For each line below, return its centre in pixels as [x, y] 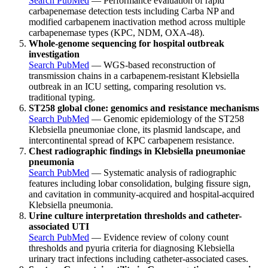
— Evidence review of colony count [159, 237]
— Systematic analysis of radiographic [163, 172]
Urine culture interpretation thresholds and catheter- [135, 215]
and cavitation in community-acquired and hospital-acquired [141, 194]
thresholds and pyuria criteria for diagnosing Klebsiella [132, 248]
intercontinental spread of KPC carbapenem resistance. [132, 140]
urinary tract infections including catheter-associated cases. [138, 258]
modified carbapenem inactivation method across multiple [137, 22]
